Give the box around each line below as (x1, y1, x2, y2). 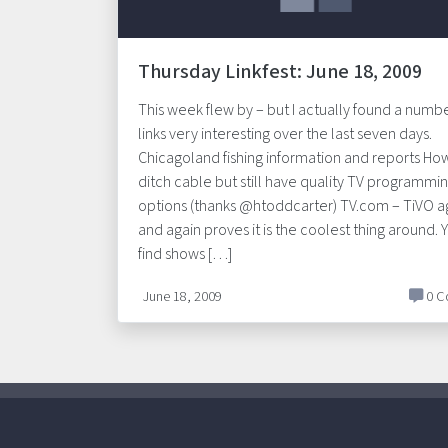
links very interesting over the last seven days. (138, 123, 432, 145)
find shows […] (138, 243, 232, 265)
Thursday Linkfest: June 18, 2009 (138, 58, 422, 86)
